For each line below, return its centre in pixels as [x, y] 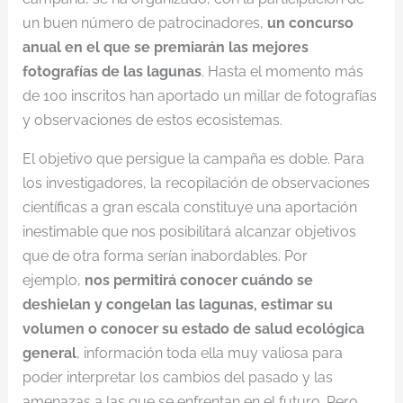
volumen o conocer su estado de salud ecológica [193, 329]
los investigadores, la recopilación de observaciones [196, 183]
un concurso [310, 23]
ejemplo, [53, 280]
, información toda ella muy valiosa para [209, 353]
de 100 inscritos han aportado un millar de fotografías [199, 96]
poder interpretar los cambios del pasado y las [177, 377]
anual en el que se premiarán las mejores [165, 47]
